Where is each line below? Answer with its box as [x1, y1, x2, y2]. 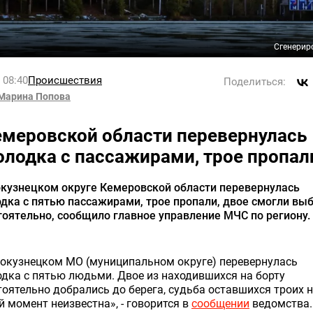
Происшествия [28, 73, 102, 87]
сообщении [191, 296, 249, 310]
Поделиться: [224, 75, 286, 88]
